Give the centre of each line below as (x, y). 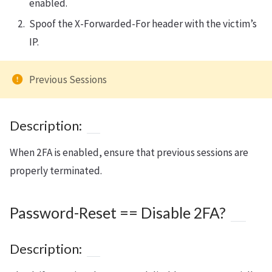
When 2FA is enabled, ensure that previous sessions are (129, 152)
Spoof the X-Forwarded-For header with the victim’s (143, 23)
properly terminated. (56, 170)
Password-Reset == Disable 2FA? (118, 212)
